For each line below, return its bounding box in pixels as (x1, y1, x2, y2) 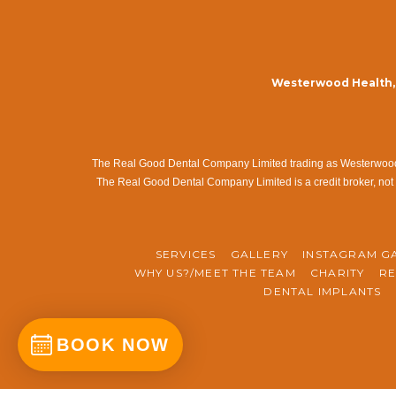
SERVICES (155, 247, 217, 261)
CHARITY (309, 266, 365, 279)
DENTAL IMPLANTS (263, 285, 382, 298)
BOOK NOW (57, 335, 170, 354)
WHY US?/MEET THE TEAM (133, 266, 296, 279)
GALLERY (230, 247, 289, 261)
